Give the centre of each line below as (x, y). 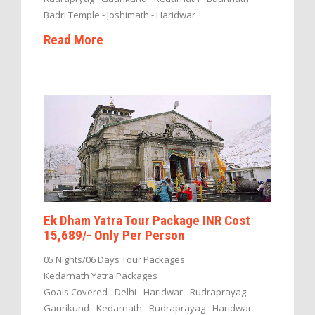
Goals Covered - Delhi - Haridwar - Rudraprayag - (147, 291)
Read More (73, 40)
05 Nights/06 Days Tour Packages (114, 259)
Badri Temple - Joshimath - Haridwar (120, 15)
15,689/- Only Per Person (114, 235)
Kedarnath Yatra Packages (101, 275)
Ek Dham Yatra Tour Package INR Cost (147, 220)
